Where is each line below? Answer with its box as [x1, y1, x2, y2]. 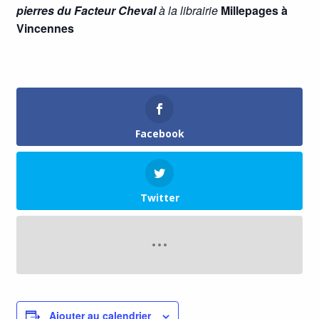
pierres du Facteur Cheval [16, 2, 156, 19]
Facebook [135, 127, 184, 141]
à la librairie [155, 2, 218, 19]
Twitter [140, 191, 179, 205]
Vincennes [16, 20, 74, 37]
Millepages [217, 2, 278, 19]
